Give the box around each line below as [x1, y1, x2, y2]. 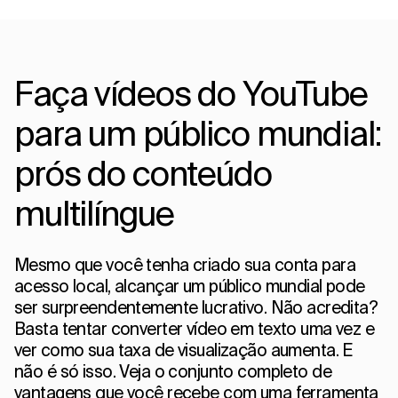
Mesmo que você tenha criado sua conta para [14, 254, 356, 275]
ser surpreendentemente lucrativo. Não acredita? [14, 297, 378, 317]
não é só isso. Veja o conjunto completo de [14, 361, 332, 381]
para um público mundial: [14, 113, 381, 152]
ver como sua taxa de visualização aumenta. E [14, 339, 353, 360]
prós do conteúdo [14, 153, 272, 192]
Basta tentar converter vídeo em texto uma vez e [14, 318, 375, 338]
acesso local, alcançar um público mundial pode [14, 275, 365, 296]
